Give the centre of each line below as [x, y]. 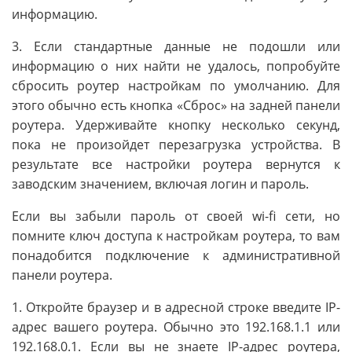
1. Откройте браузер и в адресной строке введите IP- [176, 307]
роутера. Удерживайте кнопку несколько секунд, [176, 125]
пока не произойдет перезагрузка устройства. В [176, 144]
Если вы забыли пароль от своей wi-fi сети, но [176, 216]
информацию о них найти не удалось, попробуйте [176, 66]
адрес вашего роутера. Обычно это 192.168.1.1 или [176, 326]
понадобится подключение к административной [176, 255]
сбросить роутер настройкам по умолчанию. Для [176, 85]
